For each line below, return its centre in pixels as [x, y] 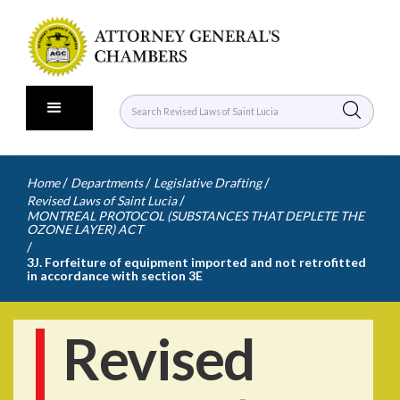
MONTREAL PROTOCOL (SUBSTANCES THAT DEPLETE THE [196, 216]
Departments [107, 183]
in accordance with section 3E [115, 275]
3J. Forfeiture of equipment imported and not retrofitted [196, 262]
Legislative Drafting [208, 183]
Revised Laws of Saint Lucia [102, 200]
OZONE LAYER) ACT [85, 229]
